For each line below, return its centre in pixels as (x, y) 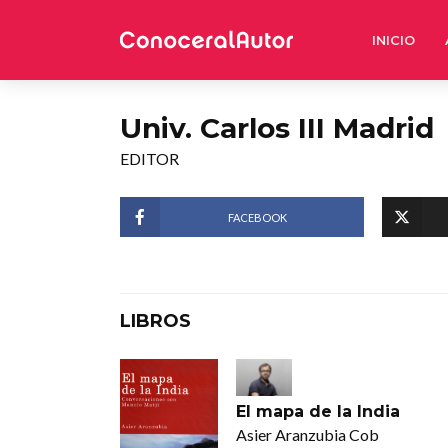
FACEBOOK (258, 217)
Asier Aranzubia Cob (307, 435)
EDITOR (149, 158)
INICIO (393, 40)
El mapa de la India (317, 412)
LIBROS (155, 321)
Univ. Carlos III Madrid (277, 128)
